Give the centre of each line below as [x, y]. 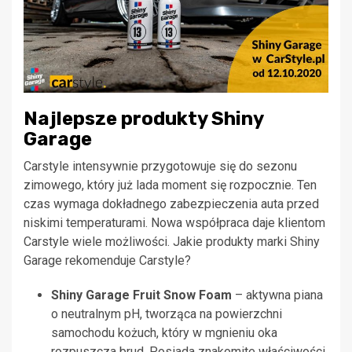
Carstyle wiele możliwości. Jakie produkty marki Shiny [172, 242]
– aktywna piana [277, 295]
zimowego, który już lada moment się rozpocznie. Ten [170, 185]
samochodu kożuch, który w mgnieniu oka [164, 333]
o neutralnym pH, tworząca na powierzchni [167, 314]
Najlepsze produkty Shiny [143, 119]
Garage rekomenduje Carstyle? [107, 261]
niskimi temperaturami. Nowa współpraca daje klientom [174, 223]
